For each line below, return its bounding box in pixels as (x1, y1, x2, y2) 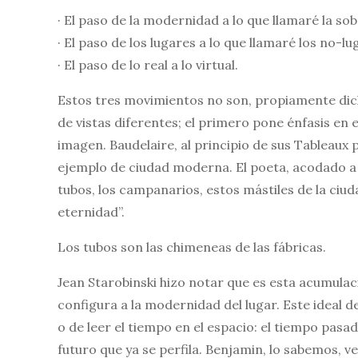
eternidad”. (58, 204, 125, 220)
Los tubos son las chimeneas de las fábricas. (58, 239, 326, 255)
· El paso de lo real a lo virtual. (58, 57, 238, 73)
